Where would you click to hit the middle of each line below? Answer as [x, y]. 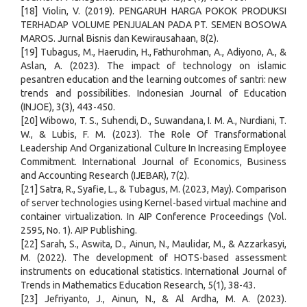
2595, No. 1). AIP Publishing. [79, 231]
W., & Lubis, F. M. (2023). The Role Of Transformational [153, 135]
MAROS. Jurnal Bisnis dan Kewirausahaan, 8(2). [120, 39]
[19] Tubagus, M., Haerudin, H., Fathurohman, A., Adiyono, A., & [153, 52]
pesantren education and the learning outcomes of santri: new [153, 80]
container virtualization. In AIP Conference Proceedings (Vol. [153, 217]
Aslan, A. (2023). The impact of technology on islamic [153, 66]
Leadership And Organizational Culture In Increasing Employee [153, 148]
